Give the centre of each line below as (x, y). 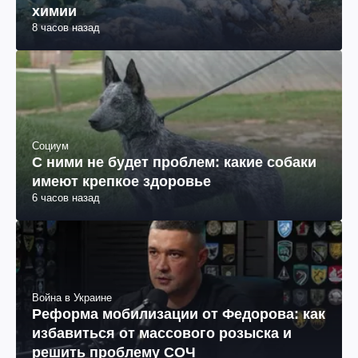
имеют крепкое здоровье (121, 182)
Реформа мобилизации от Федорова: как (179, 314)
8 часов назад (66, 28)
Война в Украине (72, 297)
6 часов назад (66, 198)
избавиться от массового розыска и (162, 333)
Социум (50, 146)
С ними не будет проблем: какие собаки (174, 163)
